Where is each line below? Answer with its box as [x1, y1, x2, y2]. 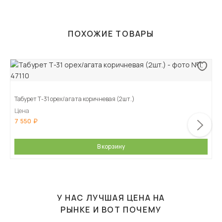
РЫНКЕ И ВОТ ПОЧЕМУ [60, 204, 162, 216]
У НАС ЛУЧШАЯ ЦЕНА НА [56, 192, 165, 204]
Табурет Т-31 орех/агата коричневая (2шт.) [14, 95, 135, 104]
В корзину [97, 142, 125, 151]
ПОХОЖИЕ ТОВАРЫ [68, 28, 154, 40]
